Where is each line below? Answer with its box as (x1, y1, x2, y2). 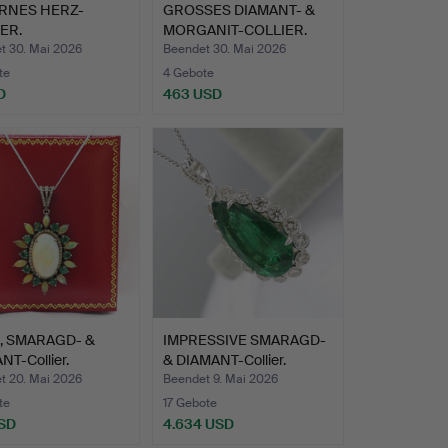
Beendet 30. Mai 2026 (162, 41, 286, 58)
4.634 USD (162, 415, 234, 434)
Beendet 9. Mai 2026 (162, 371, 278, 388)
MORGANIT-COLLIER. (162, 21, 307, 40)
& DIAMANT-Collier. (162, 351, 286, 370)
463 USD (162, 85, 222, 104)
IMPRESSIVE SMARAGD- (162, 331, 326, 350)
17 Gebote (162, 395, 217, 412)
